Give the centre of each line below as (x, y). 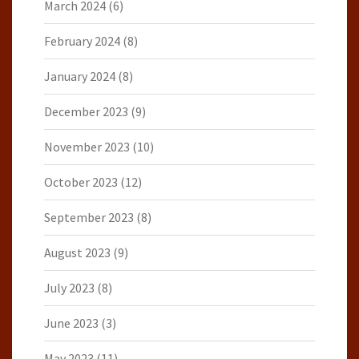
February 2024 (82, 40)
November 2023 (87, 146)
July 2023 (69, 287)
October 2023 (81, 182)
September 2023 (89, 217)
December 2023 (86, 111)
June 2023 (71, 323)
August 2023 (77, 252)
